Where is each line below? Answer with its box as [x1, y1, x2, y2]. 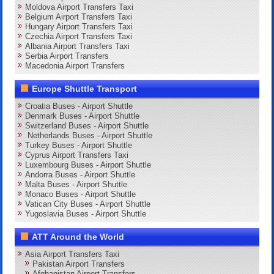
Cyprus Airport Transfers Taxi [25, 150, 129, 160]
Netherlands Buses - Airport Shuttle [25, 130, 153, 140]
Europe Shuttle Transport [32, 83, 138, 94]
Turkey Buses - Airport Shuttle [25, 140, 133, 150]
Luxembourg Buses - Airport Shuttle [25, 160, 152, 169]
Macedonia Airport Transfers [25, 61, 125, 70]
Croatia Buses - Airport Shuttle [25, 101, 133, 111]
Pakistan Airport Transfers [32, 259, 125, 268]
